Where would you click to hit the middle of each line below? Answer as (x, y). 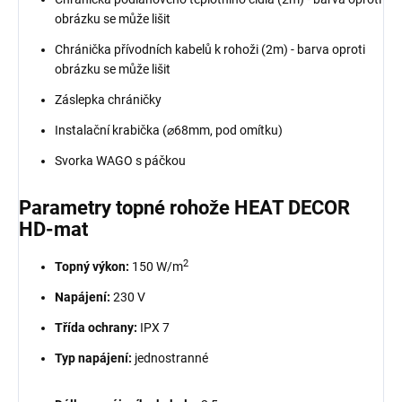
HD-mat (53, 230)
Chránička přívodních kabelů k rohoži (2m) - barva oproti (210, 50)
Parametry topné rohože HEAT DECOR (184, 208)
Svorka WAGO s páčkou (120, 161)
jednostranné (171, 358)
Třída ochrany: (96, 328)
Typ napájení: (93, 358)
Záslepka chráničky (108, 100)
